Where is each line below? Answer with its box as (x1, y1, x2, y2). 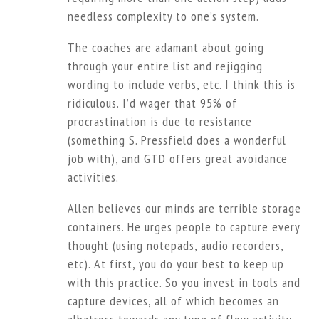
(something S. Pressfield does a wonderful (67, 132, 286, 149)
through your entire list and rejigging (67, 58, 263, 75)
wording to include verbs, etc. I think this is (67, 76, 296, 93)
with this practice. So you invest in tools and (67, 274, 300, 291)
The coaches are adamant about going (67, 39, 264, 56)
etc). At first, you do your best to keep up (67, 256, 284, 273)
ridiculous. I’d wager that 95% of (67, 95, 237, 112)
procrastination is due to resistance (67, 113, 252, 130)
